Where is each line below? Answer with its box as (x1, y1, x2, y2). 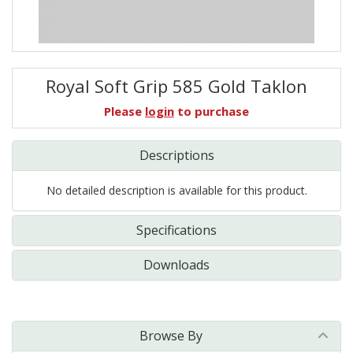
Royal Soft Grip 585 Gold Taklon (46, 74, 307, 98)
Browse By (139, 327, 203, 344)
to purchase (174, 103, 249, 119)
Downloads (143, 256, 210, 273)
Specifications (136, 221, 217, 239)
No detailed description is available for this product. (46, 183, 307, 198)
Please (104, 103, 145, 119)
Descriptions (139, 147, 214, 164)
